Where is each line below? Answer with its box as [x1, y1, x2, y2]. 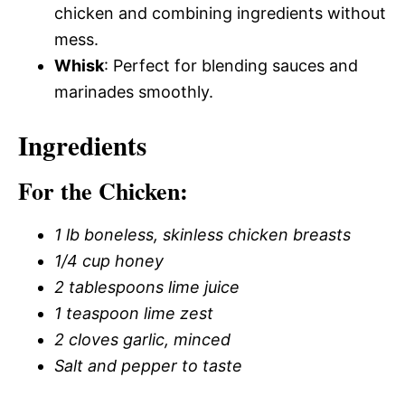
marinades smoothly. [54, 82, 213, 101]
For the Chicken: [18, 174, 188, 208]
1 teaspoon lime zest [54, 304, 213, 323]
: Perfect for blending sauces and [104, 56, 358, 75]
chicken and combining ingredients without [54, 4, 386, 23]
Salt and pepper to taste [54, 356, 242, 375]
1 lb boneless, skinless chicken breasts [54, 225, 351, 244]
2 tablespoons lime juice [54, 278, 240, 297]
